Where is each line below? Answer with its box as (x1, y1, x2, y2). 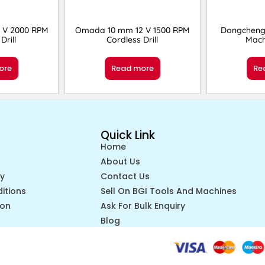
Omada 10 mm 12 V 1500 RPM (75, 25, 190, 36)
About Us (100, 156, 140, 168)
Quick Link (100, 127, 155, 144)
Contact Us (100, 170, 150, 183)
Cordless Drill (106, 34, 159, 46)
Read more (111, 63, 154, 75)
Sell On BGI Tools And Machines (100, 185, 237, 198)
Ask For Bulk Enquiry (100, 200, 185, 212)
